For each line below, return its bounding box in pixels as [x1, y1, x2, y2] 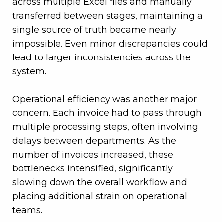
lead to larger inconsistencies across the [12, 52, 191, 63]
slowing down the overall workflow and [12, 177, 187, 188]
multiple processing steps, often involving [12, 121, 198, 133]
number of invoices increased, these [12, 149, 173, 161]
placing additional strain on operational [12, 191, 187, 202]
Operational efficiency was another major [12, 94, 197, 105]
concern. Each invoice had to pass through [12, 108, 202, 119]
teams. [12, 205, 42, 216]
